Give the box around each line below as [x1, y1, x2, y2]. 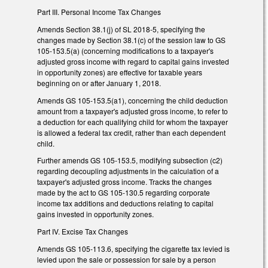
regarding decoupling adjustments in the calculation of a [37, 166, 219, 176]
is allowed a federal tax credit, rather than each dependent [37, 127, 226, 138]
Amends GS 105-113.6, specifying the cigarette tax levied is [37, 243, 230, 254]
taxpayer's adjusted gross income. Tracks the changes [37, 176, 212, 187]
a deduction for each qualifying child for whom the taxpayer [37, 116, 228, 127]
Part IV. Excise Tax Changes [37, 226, 128, 237]
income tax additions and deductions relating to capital [37, 198, 214, 209]
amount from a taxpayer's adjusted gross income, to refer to [37, 105, 228, 116]
